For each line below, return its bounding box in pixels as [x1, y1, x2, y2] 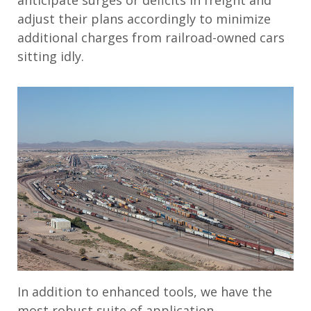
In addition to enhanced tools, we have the [17, 283, 272, 300]
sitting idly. [17, 47, 87, 65]
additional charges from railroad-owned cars [17, 28, 285, 46]
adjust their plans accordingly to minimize [17, 10, 271, 27]
